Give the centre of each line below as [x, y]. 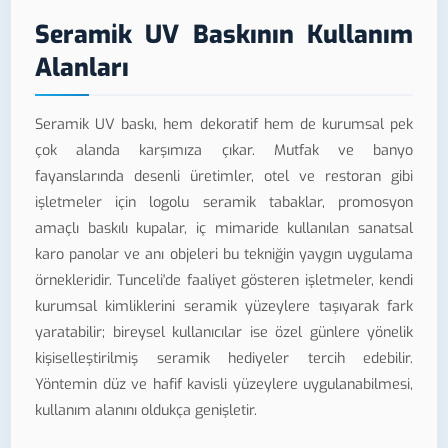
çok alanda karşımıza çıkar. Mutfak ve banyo [224, 150]
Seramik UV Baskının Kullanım [224, 35]
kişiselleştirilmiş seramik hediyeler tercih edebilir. [224, 358]
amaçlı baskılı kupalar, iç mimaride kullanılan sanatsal [224, 228]
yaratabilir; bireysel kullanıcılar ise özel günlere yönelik [224, 332]
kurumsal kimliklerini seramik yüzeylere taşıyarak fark [224, 306]
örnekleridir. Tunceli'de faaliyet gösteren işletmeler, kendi [224, 280]
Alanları [82, 68]
